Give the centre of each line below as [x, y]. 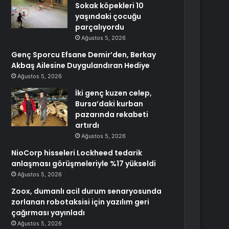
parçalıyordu [100, 27]
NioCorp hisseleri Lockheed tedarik [77, 153]
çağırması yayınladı [48, 213]
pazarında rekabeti [112, 114]
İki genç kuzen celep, [114, 93]
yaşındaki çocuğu [108, 16]
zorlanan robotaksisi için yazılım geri [81, 202]
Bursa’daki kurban [109, 104]
